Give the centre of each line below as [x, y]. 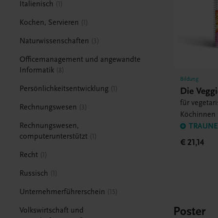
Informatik [37, 70]
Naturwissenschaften [54, 41]
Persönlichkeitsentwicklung [64, 88]
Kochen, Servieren [49, 22]
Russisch [34, 173]
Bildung [190, 79]
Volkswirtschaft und [52, 210]
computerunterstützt [54, 136]
